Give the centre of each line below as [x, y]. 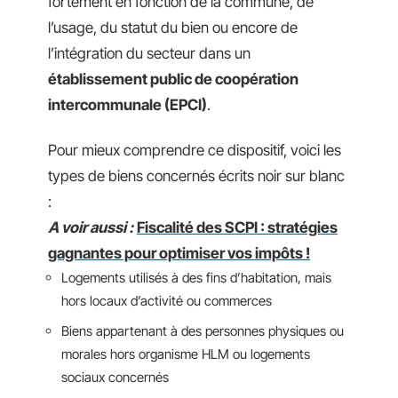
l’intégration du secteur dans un [149, 53]
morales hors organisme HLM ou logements [186, 354]
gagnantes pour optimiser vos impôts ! [179, 253]
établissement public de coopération [173, 79]
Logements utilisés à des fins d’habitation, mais [196, 278]
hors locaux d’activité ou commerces [167, 301]
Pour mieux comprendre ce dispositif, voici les [195, 150]
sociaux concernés [115, 377]
